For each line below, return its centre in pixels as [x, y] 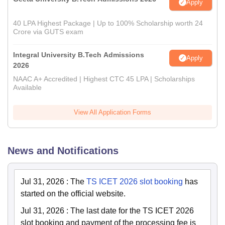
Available [27, 88]
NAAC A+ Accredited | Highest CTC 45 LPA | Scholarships [104, 79]
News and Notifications [63, 151]
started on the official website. [73, 194]
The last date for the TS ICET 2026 [132, 211]
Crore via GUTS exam [48, 32]
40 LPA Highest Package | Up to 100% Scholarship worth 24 [108, 23]
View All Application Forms [113, 113]
